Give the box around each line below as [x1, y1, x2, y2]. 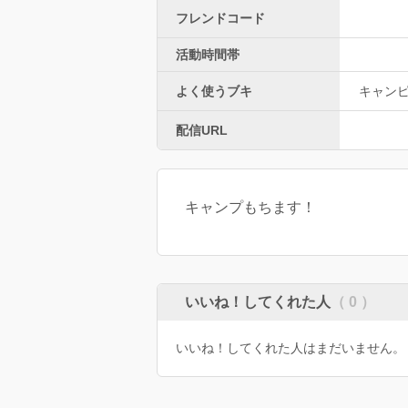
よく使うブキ [176, 83, 252, 98]
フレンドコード [176, 10, 265, 25]
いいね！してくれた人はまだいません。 [176, 340, 405, 355]
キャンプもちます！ [185, 199, 316, 215]
